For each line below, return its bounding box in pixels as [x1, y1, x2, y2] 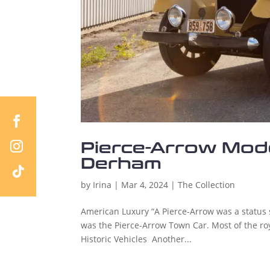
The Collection [178, 179, 236, 191]
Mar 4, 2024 [121, 179, 169, 191]
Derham [81, 154, 162, 174]
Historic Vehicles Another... [81, 233, 192, 245]
